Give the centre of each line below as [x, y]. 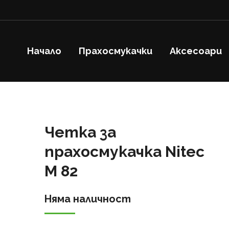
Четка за [80, 132]
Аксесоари [196, 51]
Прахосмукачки [116, 51]
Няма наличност [87, 199]
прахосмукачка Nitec [124, 152]
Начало [44, 51]
